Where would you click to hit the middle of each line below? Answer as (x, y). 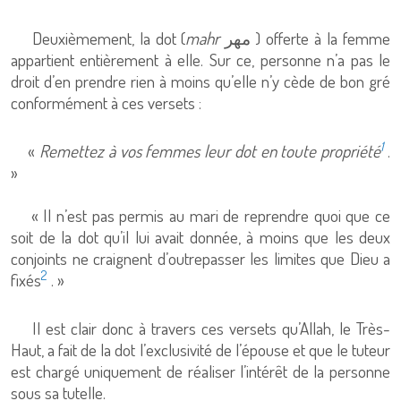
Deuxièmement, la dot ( (98, 38)
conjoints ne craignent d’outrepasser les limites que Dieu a (200, 258)
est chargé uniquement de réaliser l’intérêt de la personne (200, 371)
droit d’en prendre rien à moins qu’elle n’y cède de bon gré (200, 81)
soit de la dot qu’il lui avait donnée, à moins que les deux (200, 237)
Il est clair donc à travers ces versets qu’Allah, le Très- (200, 328)
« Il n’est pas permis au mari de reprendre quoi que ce (200, 215)
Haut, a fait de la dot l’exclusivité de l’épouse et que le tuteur (200, 350)
